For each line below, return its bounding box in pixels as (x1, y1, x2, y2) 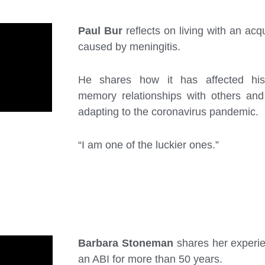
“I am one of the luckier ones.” (77, 138, 219, 151)
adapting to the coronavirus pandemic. (77, 105, 258, 118)
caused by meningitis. (77, 41, 180, 53)
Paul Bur (77, 25, 122, 37)
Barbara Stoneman (77, 237, 173, 249)
